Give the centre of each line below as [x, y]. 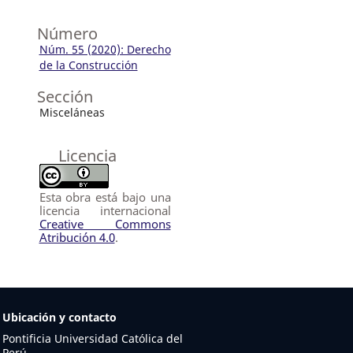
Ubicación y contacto [59, 318]
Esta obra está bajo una [105, 197]
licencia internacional [105, 211]
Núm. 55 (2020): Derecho [105, 50]
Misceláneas [72, 113]
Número [67, 34]
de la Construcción [88, 65]
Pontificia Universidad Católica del [92, 339]
